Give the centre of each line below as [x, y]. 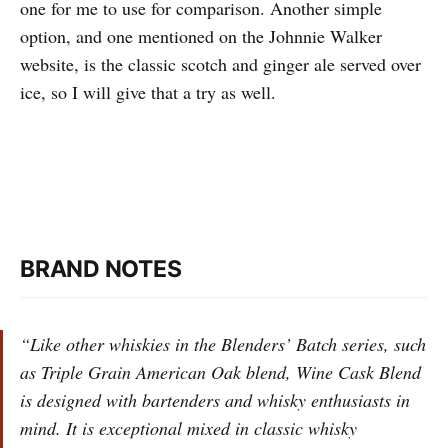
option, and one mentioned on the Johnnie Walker [201, 36]
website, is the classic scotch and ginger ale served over [220, 64]
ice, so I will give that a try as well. [148, 92]
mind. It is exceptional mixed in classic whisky [188, 428]
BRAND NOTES [101, 269]
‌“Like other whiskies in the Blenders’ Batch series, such [223, 344]
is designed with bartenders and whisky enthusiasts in [215, 400]
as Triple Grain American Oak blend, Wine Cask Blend [220, 372]
